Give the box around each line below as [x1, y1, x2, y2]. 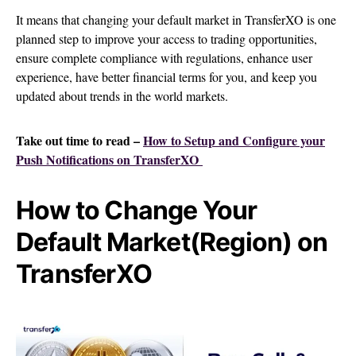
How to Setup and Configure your [143, 131, 325, 150]
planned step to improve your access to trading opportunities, [16, 30, 317, 48]
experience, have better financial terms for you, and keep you [16, 68, 317, 86]
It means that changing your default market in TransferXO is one [16, 11, 336, 29]
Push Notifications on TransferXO [16, 150, 203, 169]
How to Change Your [16, 195, 257, 226]
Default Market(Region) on [16, 226, 328, 258]
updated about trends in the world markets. [16, 87, 228, 105]
